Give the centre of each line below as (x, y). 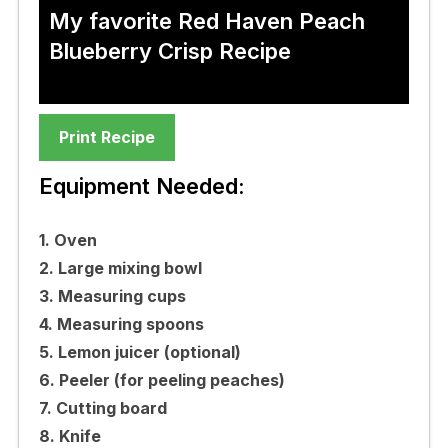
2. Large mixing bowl (120, 267)
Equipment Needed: (141, 185)
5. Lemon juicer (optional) (139, 351)
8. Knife (69, 435)
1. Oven (67, 239)
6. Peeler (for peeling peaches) (161, 379)
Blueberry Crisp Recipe (169, 50)
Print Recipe (106, 136)
